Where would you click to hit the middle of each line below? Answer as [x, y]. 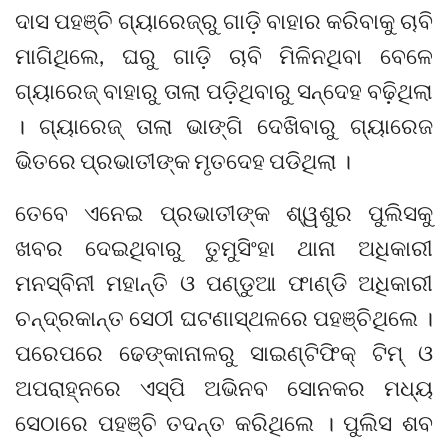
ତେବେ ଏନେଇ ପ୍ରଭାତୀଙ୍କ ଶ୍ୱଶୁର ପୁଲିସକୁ [224, 213]
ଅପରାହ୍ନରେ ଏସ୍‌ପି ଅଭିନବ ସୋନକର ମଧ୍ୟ [224, 388]
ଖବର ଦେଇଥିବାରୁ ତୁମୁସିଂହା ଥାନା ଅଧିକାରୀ [224, 248]
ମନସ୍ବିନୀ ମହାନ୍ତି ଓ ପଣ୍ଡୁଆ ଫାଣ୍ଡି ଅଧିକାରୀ [224, 283]
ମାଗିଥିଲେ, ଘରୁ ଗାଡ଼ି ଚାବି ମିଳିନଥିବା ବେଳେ [224, 56]
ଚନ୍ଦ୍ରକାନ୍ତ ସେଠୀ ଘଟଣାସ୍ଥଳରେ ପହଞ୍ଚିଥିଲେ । [224, 318]
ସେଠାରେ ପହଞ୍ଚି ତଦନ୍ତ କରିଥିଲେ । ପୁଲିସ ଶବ [224, 423]
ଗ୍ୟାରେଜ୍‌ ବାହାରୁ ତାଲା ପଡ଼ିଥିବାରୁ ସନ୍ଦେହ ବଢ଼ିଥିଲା [224, 91]
